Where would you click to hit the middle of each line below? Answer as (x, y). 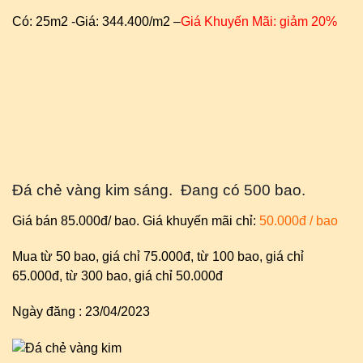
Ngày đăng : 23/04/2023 (81, 312)
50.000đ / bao (299, 221)
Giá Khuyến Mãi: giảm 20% (259, 21)
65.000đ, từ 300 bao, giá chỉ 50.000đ (117, 276)
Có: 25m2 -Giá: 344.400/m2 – (96, 21)
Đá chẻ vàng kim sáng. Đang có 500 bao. (159, 190)
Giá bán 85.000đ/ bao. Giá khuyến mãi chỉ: (136, 221)
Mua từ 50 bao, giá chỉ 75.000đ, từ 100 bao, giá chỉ (158, 256)
